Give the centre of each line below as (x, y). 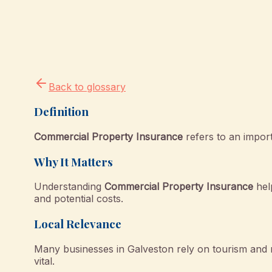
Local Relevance (78, 224)
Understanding (69, 187)
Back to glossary (87, 87)
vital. (44, 261)
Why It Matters (73, 161)
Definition (61, 112)
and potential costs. (79, 199)
